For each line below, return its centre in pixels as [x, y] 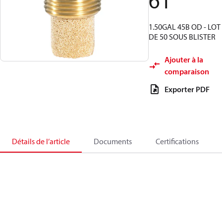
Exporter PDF [187, 89]
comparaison [187, 71]
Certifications [177, 141]
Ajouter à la [184, 59]
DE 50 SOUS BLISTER [182, 37]
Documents [113, 141]
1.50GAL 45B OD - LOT [185, 27]
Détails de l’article [41, 141]
